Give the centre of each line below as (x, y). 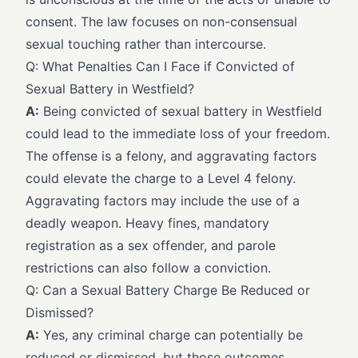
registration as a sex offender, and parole (151, 245)
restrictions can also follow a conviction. (148, 268)
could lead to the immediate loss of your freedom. (178, 133)
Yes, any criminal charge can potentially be (171, 335)
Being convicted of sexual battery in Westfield (181, 111)
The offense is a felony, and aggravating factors (171, 156)
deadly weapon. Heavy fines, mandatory (147, 223)
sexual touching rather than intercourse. (146, 44)
